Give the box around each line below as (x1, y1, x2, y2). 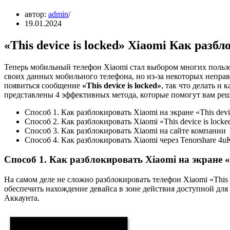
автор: (25, 9, 48, 18)
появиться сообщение (4, 81, 82, 90)
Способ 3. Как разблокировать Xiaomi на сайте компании (25, 126, 226, 135)
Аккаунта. (4, 194, 40, 203)
